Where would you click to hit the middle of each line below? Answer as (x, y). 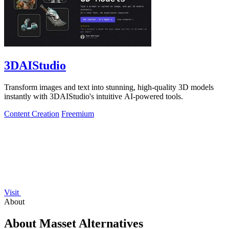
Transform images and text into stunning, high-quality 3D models (109, 87)
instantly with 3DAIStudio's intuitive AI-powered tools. (94, 97)
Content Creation (32, 114)
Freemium (78, 114)
